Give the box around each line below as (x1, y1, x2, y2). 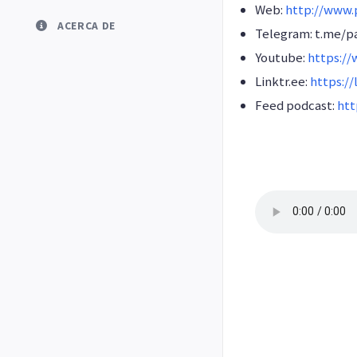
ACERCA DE (57, 19, 116, 33)
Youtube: (255, 48, 308, 66)
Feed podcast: (255, 96, 337, 114)
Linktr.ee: (255, 72, 310, 90)
